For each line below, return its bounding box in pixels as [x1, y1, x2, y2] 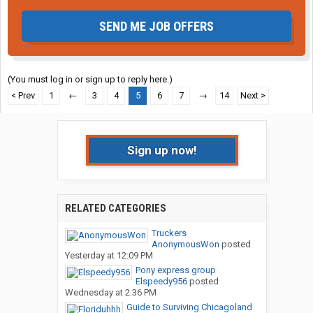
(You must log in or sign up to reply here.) [8, 74, 173, 85]
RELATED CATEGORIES [64, 202, 166, 215]
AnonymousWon [151, 239, 219, 250]
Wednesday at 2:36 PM [64, 287, 156, 298]
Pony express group [135, 265, 216, 276]
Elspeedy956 [135, 276, 187, 287]
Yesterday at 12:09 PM [64, 250, 153, 261]
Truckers [151, 228, 187, 239]
